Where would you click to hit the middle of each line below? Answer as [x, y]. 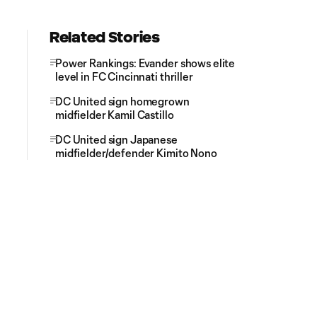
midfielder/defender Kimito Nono [136, 153]
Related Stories [105, 37]
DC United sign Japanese [116, 139]
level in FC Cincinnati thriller [124, 76]
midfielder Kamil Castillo [115, 115]
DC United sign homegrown [122, 101]
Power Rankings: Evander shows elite [145, 63]
